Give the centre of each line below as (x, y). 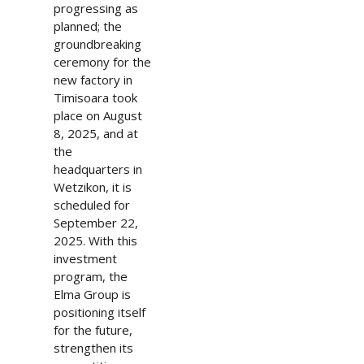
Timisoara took (95, 97)
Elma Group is (92, 294)
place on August (97, 115)
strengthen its (93, 348)
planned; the (87, 26)
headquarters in (97, 169)
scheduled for (91, 205)
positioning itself (99, 312)
